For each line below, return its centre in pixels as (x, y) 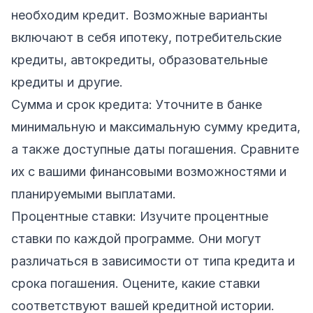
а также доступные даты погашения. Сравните (155, 149)
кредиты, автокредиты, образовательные (139, 59)
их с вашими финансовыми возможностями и (149, 171)
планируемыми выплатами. (94, 194)
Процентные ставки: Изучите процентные (140, 216)
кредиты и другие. (67, 82)
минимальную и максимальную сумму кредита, (156, 126)
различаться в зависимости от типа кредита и (153, 261)
